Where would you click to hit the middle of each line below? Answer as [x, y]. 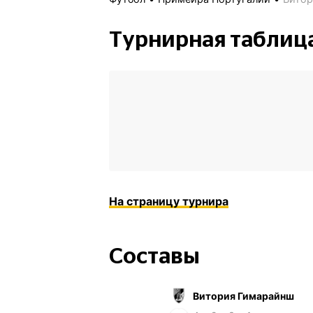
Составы [154, 257]
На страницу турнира [169, 202]
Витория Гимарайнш [243, 296]
